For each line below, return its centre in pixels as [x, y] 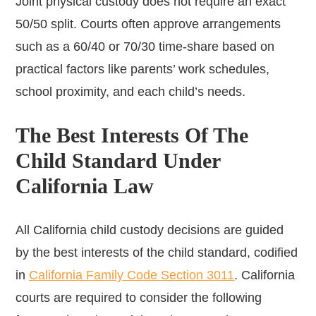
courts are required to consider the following [139, 297]
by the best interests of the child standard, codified [157, 252]
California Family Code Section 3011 [132, 275]
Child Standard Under [118, 160]
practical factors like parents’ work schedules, [143, 69]
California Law [85, 186]
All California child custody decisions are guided [150, 230]
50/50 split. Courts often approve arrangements [148, 24]
